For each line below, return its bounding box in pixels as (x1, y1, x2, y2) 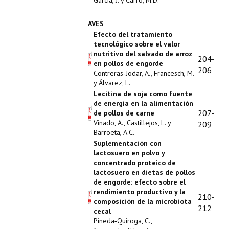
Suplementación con (94, 139, 162, 148)
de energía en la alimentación (94, 99, 193, 108)
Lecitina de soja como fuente (94, 89, 192, 98)
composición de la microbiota (94, 197, 192, 206)
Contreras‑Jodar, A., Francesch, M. (94, 68, 194, 78)
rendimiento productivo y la (94, 187, 186, 196)
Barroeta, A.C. (94, 128, 134, 137)
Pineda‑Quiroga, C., (94, 216, 152, 225)
